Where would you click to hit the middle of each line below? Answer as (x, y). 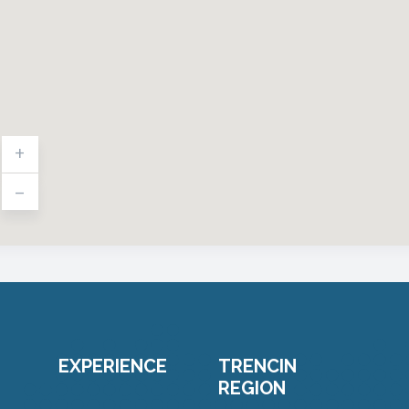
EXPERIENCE (113, 366)
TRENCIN (257, 366)
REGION (252, 388)
